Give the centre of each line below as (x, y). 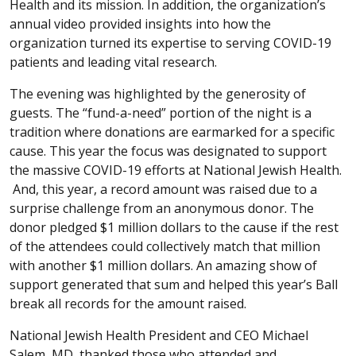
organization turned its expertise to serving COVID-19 (170, 43)
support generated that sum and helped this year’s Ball (174, 284)
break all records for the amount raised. (128, 303)
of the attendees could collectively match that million (165, 246)
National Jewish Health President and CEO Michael (159, 335)
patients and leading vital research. (113, 62)
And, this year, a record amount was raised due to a (163, 189)
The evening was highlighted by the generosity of (158, 93)
